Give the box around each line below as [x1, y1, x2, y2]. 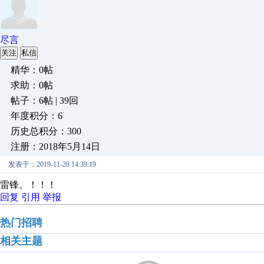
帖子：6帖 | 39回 [11, 95, 78, 105]
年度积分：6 [11, 111, 62, 121]
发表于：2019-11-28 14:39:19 [8, 160, 96, 169]
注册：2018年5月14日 [11, 141, 100, 151]
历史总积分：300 [11, 126, 81, 136]
